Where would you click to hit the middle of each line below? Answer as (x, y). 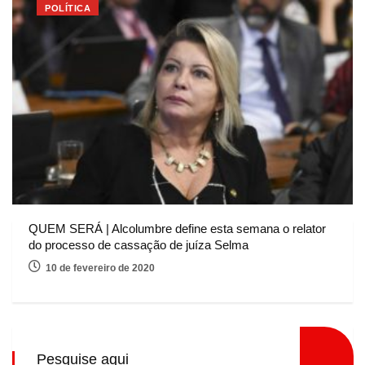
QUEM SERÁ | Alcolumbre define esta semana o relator (177, 228)
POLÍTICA (68, 8)
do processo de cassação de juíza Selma (139, 244)
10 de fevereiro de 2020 (100, 268)
